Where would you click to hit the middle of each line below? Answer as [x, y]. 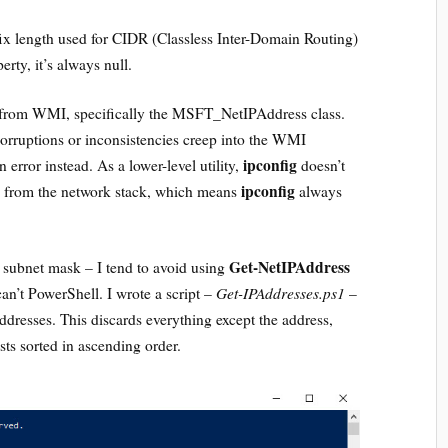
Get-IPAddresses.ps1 [281, 292]
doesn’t [323, 165]
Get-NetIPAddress [290, 266]
